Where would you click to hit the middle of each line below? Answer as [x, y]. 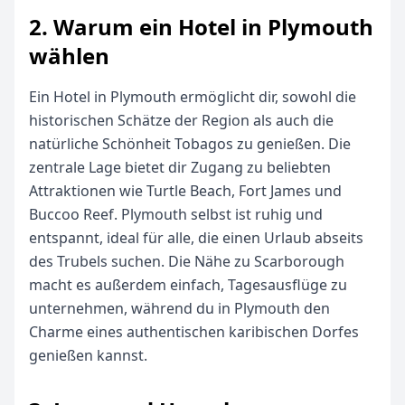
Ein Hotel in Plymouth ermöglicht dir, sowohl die [193, 97]
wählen [69, 56]
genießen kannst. [88, 355]
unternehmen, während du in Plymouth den [179, 308]
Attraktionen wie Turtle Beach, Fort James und [185, 191]
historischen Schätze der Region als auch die [181, 120]
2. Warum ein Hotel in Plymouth [201, 27]
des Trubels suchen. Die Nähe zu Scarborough [187, 261]
